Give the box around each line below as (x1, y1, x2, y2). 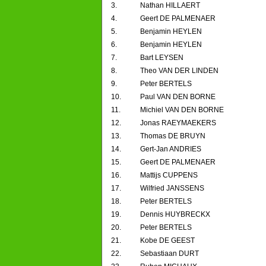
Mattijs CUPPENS (140, 171, 198, 180)
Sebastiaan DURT (140, 249, 199, 258)
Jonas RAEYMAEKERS (140, 119, 216, 128)
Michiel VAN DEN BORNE (140, 106, 224, 115)
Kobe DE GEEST (140, 236, 195, 245)
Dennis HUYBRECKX (140, 210, 210, 219)
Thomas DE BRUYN (140, 132, 205, 141)
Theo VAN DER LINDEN (140, 66, 218, 75)
